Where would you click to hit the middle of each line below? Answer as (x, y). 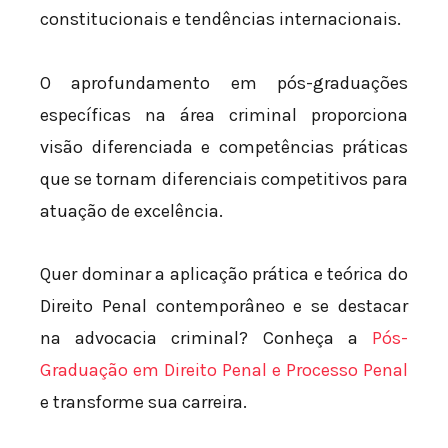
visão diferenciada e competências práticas (224, 146)
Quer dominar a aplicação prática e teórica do (224, 274)
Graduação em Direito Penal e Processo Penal (224, 370)
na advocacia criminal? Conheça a (206, 338)
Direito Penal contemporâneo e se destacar (224, 306)
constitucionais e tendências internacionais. (220, 19)
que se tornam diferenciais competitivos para (224, 178)
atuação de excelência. (131, 210)
